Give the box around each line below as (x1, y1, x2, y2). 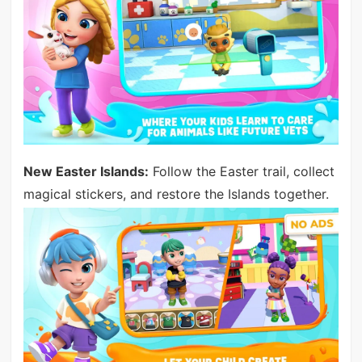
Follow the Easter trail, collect (148, 163, 335, 180)
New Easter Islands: (23, 163, 149, 180)
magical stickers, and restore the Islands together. (23, 186, 329, 203)
